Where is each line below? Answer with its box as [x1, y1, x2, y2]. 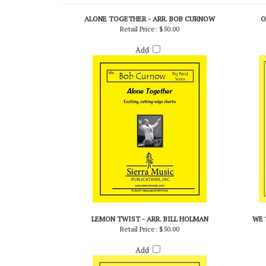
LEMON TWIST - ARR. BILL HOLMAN [91, 236, 208, 246]
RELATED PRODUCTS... [62, 9, 157, 21]
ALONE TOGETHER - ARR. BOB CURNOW [84, 36, 215, 46]
